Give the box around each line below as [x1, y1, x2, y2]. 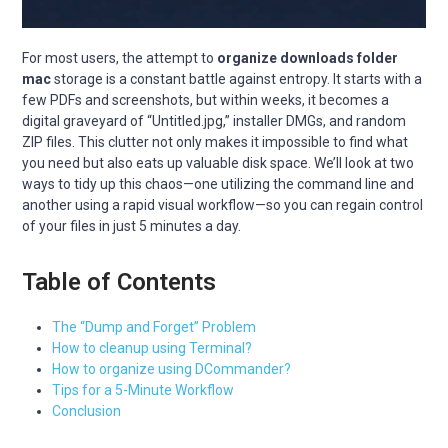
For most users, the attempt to [22, 50, 218, 67]
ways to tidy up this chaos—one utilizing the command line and [22, 176, 415, 193]
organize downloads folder [217, 50, 399, 67]
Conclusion [52, 403, 122, 420]
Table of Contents [22, 268, 217, 297]
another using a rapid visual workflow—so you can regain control [22, 197, 424, 214]
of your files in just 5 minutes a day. [22, 218, 242, 235]
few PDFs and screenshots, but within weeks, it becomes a [22, 92, 390, 109]
